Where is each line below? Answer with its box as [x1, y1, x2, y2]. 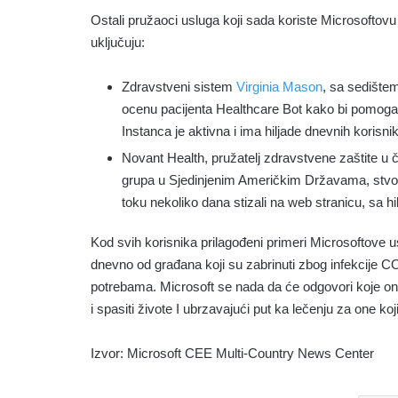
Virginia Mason [236, 79, 322, 95]
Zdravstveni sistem [122, 79, 236, 95]
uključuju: [91, 35, 145, 51]
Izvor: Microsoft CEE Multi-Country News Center [91, 346, 374, 362]
